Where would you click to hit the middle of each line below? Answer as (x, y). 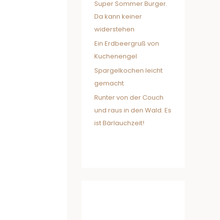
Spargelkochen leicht (128, 70)
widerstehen (114, 29)
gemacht (109, 83)
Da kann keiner (118, 16)
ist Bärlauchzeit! (119, 123)
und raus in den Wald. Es (133, 110)
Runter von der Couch (129, 98)
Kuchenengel (116, 56)
